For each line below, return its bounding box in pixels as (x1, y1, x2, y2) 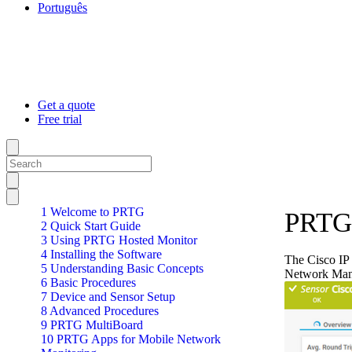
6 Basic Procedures (41, 276, 136, 289)
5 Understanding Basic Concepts (41, 262, 203, 275)
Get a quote (38, 98, 95, 112)
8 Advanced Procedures (41, 304, 159, 317)
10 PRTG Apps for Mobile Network (41, 332, 221, 346)
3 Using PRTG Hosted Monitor (41, 233, 197, 247)
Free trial (38, 112, 82, 126)
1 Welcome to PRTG (41, 205, 145, 218)
